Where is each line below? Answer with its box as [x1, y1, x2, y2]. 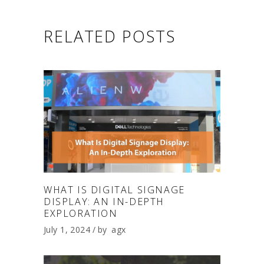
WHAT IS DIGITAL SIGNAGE [44, 183, 185, 197]
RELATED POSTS [44, 25, 176, 48]
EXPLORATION [44, 207, 118, 220]
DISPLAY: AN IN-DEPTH [44, 195, 165, 209]
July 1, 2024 [44, 224, 91, 236]
